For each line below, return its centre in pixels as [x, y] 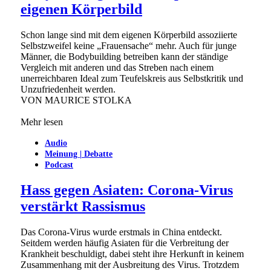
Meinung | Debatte [79, 154]
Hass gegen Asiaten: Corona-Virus [127, 190]
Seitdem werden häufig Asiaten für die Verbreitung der [125, 243]
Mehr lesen [42, 122]
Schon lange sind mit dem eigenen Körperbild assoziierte [129, 35]
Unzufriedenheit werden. [68, 90]
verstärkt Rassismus [83, 207]
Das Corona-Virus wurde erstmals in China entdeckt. [121, 232]
